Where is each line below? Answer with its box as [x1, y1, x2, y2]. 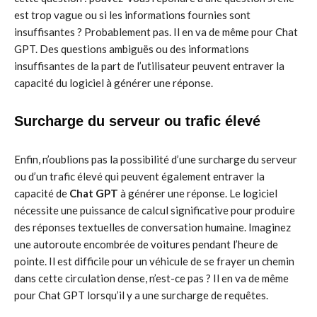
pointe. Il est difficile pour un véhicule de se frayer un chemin [14, 255, 294, 267]
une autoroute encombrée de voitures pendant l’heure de [14, 238, 278, 250]
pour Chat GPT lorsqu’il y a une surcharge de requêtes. [14, 289, 268, 301]
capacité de [14, 187, 69, 200]
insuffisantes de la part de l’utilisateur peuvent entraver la [14, 59, 284, 72]
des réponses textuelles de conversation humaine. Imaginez [14, 221, 291, 234]
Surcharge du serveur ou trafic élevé [14, 113, 260, 129]
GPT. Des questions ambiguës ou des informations [14, 42, 249, 55]
